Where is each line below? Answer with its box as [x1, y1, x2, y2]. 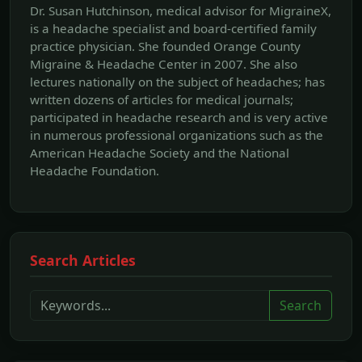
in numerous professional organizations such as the [30, 127, 323, 144]
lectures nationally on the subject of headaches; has [30, 74, 325, 90]
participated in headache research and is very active [30, 109, 328, 126]
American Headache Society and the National [30, 145, 289, 162]
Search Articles [30, 250, 136, 271]
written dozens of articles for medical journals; [30, 91, 293, 108]
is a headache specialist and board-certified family [30, 20, 317, 37]
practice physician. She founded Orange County [30, 38, 301, 55]
